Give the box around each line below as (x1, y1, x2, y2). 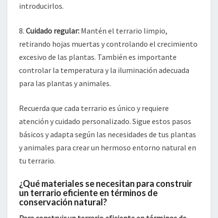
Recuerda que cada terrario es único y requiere (19, 103, 169, 113)
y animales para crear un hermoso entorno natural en (19, 143, 196, 152)
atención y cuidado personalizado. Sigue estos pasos (19, 116, 191, 126)
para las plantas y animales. (19, 78, 111, 88)
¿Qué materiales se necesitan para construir (19, 178, 192, 189)
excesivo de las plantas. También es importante (19, 52, 177, 62)
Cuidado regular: (26, 26, 79, 36)
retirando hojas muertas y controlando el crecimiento (19, 39, 198, 49)
